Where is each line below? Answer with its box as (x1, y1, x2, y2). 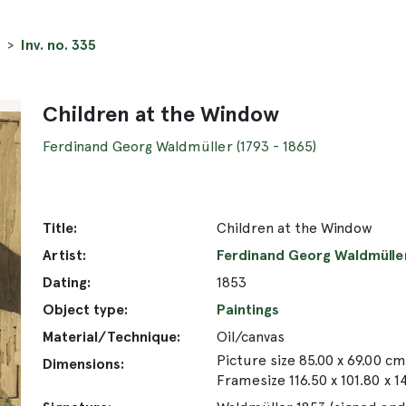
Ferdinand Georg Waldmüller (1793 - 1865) (43, 137, 316, 155)
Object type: (43, 300, 129, 318)
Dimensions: (43, 354, 125, 372)
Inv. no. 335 (21, 35, 96, 53)
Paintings (217, 300, 280, 318)
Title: (43, 218, 78, 237)
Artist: (43, 246, 87, 264)
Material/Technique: (43, 327, 181, 345)
